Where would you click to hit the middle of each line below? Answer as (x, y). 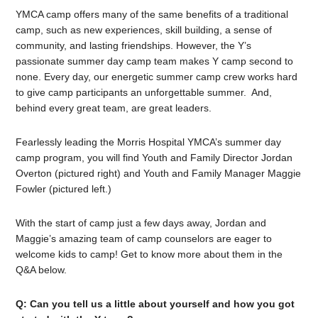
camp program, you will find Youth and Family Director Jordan (154, 158)
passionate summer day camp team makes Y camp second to (155, 61)
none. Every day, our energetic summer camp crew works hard (157, 77)
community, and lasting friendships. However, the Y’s (134, 45)
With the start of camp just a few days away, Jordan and (141, 223)
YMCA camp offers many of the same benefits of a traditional (152, 14)
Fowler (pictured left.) (64, 189)
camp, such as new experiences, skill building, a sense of (144, 30)
